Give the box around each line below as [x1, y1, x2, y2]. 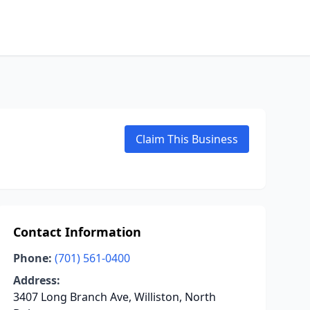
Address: [12, 273, 60, 288]
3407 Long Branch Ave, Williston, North [12, 289, 216, 304]
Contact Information [12, 224, 141, 240]
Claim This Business [136, 131, 238, 147]
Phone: [12, 250, 52, 266]
